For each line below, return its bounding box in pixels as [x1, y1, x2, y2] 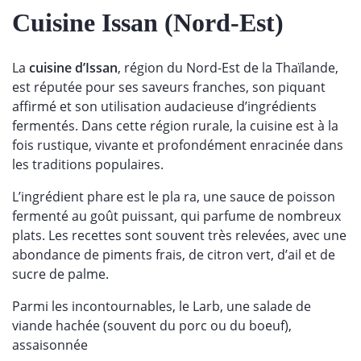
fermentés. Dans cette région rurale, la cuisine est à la [12, 117, 338, 135]
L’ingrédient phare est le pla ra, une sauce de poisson [12, 188, 335, 205]
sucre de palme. [12, 265, 112, 283]
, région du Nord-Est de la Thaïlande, [118, 59, 338, 77]
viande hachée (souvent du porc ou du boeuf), [12, 317, 292, 334]
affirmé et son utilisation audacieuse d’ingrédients [12, 98, 317, 115]
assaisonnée [12, 336, 91, 354]
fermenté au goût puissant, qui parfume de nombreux [12, 207, 341, 225]
